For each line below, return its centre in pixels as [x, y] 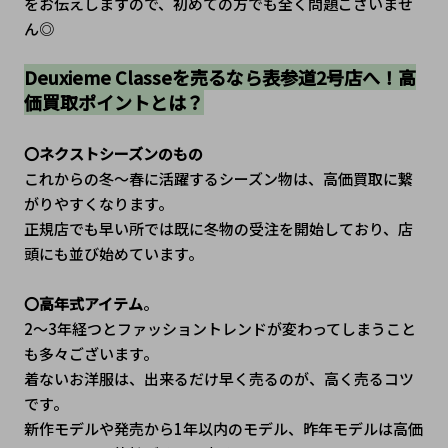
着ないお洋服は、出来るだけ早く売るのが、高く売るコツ [218, 379]
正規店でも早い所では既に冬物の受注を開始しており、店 [218, 229]
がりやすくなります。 [98, 204]
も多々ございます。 [90, 354]
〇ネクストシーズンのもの [113, 154]
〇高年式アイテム [83, 304]
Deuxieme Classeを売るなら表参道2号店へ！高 [219, 77]
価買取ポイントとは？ [113, 102]
